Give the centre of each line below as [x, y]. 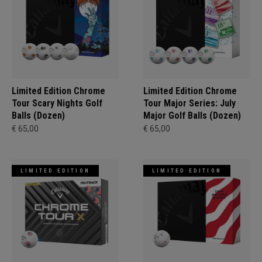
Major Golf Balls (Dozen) [192, 115]
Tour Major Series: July [189, 103]
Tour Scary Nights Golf [57, 103]
